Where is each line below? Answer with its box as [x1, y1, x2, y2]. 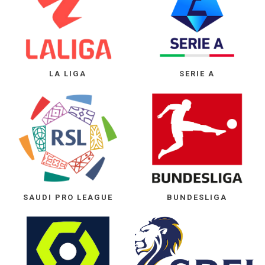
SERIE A [179, 69, 215, 79]
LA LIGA [49, 69, 87, 79]
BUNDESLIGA [167, 193, 228, 202]
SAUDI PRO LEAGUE [22, 193, 113, 202]
